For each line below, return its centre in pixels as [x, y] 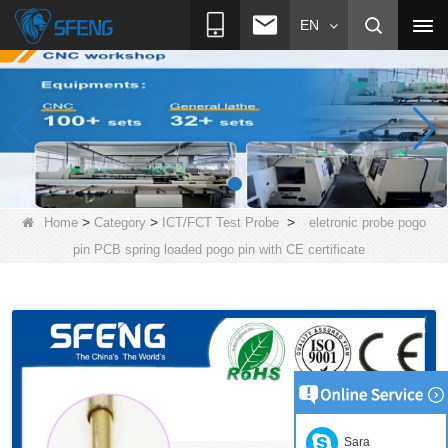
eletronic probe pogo [367, 222]
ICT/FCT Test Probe [220, 222]
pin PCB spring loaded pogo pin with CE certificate [219, 249]
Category [120, 222]
